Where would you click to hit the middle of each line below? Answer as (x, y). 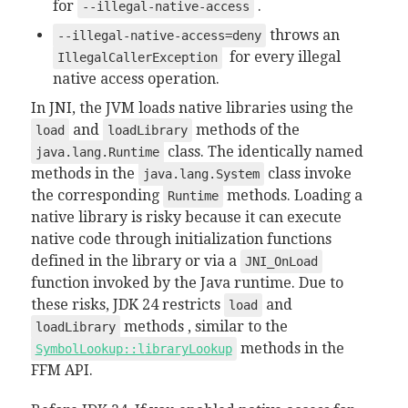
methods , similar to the (204, 326)
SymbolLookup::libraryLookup (133, 349)
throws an (302, 35)
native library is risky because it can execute (186, 217)
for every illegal (281, 57)
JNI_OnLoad (281, 261)
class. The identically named (263, 152)
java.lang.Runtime (97, 152)
